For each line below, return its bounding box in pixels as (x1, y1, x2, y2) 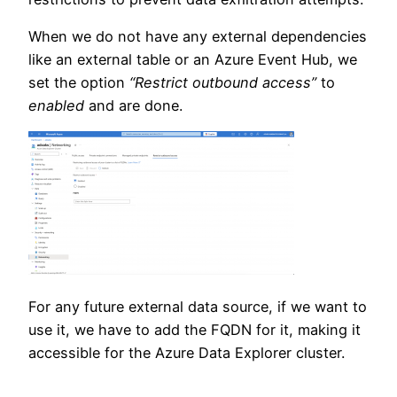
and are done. (84, 96, 183, 114)
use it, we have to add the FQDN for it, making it (28, 321, 361, 339)
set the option (28, 73, 129, 91)
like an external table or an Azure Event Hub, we (28, 50, 357, 68)
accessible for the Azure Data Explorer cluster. (28, 344, 345, 362)
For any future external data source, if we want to (28, 298, 367, 316)
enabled (28, 96, 84, 114)
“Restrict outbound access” (129, 73, 316, 91)
